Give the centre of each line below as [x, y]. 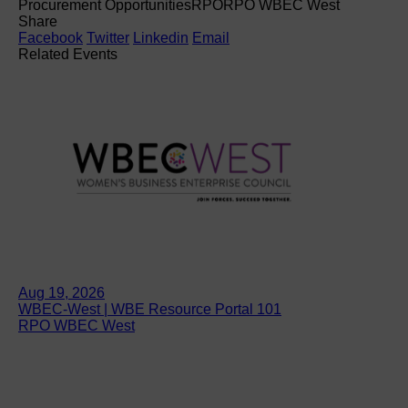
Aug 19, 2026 [61, 292]
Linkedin [161, 37]
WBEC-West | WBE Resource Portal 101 [150, 309]
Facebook [51, 37]
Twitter [108, 37]
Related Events [68, 54]
